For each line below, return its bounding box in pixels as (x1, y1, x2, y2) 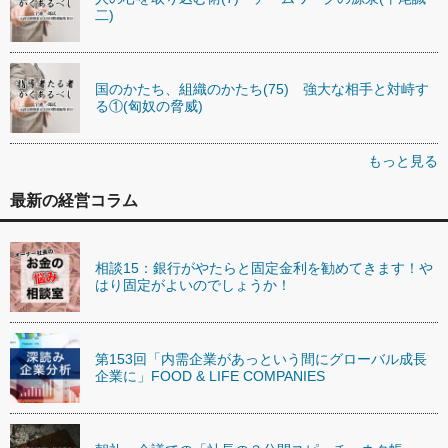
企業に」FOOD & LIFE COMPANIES (95, 367, 325, 384)
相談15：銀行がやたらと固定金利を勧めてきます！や (95, 259, 433, 276)
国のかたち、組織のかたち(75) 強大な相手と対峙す (95, 80, 429, 97)
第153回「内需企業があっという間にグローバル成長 (95, 350, 427, 367)
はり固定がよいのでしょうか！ (95, 276, 291, 293)
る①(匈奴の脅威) (95, 97, 203, 114)
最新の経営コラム (10, 191, 138, 209)
